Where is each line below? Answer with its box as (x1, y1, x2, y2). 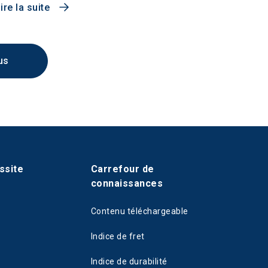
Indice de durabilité (91, 257, 167, 266)
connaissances (91, 178, 163, 189)
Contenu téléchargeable (91, 206, 188, 216)
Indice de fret (91, 232, 145, 241)
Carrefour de (91, 163, 154, 175)
